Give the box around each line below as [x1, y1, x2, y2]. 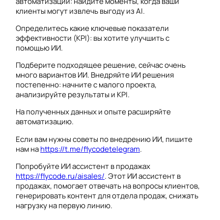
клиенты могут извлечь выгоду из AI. [16, 5, 145, 16]
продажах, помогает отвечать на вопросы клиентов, [16, 180, 200, 191]
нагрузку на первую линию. [16, 200, 112, 211]
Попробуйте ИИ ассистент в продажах [16, 161, 150, 171]
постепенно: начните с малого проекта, [16, 80, 157, 90]
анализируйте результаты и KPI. [16, 89, 130, 100]
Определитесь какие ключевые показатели [16, 23, 169, 34]
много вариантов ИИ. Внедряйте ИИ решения [16, 70, 174, 81]
